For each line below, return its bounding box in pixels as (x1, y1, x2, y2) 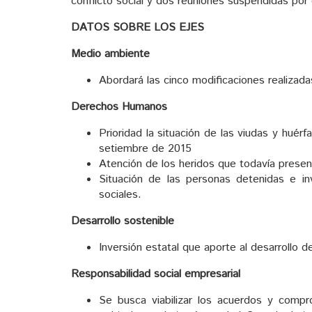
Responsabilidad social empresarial (71, 266, 240, 283)
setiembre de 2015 (99, 141, 192, 157)
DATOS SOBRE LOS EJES (71, 19, 204, 36)
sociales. (99, 187, 141, 203)
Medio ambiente (71, 46, 150, 63)
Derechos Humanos (71, 99, 167, 116)
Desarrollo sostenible (71, 213, 174, 230)
